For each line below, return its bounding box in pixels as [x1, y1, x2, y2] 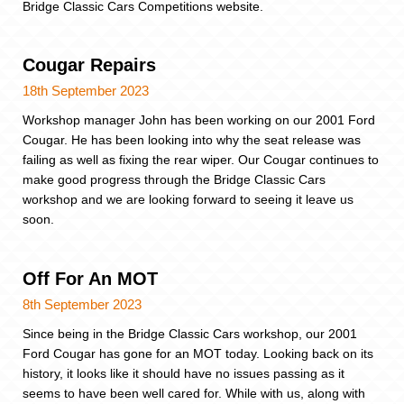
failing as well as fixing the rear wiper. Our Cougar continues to [23, 152, 379, 168]
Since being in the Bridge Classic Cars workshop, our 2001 [23, 326, 357, 341]
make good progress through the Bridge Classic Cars [23, 172, 326, 188]
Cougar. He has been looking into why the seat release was [23, 133, 361, 148]
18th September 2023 [23, 83, 149, 99]
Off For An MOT [23, 268, 158, 289]
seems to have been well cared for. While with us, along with [23, 385, 365, 400]
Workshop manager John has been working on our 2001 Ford [23, 113, 375, 128]
